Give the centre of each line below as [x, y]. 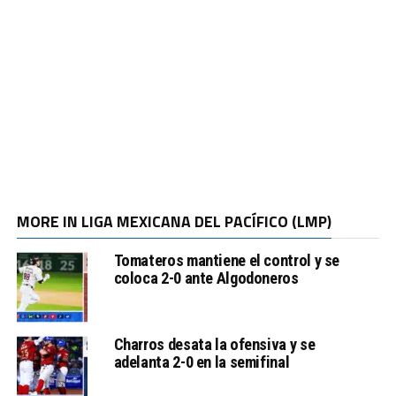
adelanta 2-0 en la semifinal [202, 362]
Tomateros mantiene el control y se [227, 260]
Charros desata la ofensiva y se [214, 344]
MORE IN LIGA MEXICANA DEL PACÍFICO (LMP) [174, 221]
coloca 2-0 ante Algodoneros [206, 278]
